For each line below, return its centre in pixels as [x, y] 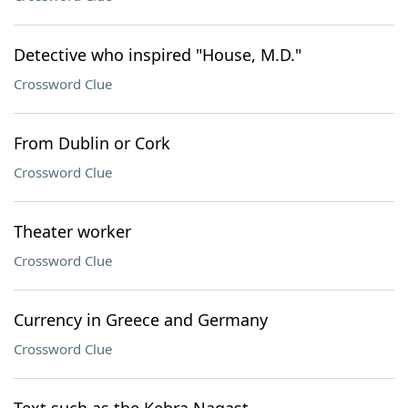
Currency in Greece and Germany [141, 320]
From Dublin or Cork [92, 143]
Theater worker [72, 231]
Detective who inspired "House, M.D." [158, 55]
